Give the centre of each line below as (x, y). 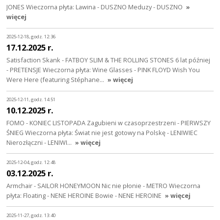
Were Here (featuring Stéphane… (56, 79)
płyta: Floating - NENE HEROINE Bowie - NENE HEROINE (84, 195)
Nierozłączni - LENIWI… (40, 142)
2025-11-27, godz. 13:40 (31, 215)
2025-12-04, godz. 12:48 (31, 163)
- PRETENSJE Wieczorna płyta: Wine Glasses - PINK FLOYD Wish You (103, 69)
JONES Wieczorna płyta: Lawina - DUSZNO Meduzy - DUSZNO (95, 7)
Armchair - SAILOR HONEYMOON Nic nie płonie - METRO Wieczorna (104, 185)
